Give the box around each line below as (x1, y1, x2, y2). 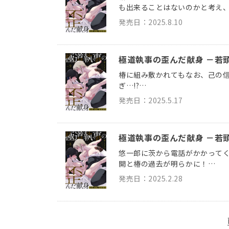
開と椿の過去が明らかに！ (119, 158, 208, 169)
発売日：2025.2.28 (119, 173, 183, 184)
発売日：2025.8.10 (119, 16, 183, 27)
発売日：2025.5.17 (119, 95, 183, 105)
